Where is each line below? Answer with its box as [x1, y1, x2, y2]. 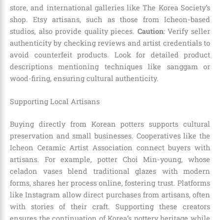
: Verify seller [163, 26, 211, 36]
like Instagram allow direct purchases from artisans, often [10, 190, 210, 199]
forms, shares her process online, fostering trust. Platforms [10, 178, 210, 188]
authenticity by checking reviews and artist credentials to [10, 38, 210, 48]
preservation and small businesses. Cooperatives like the [10, 131, 210, 140]
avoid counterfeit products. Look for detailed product [10, 50, 210, 59]
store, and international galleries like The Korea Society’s [10, 2, 210, 12]
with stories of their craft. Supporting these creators [10, 201, 210, 211]
